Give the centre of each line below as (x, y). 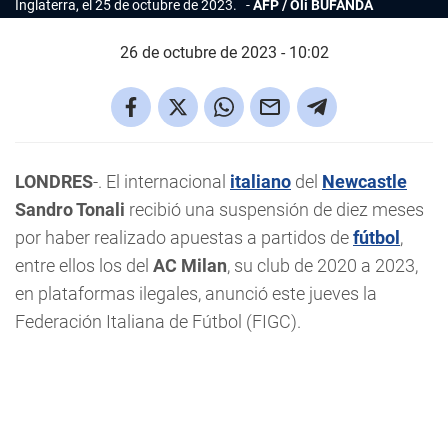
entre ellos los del (84, 265)
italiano (260, 181)
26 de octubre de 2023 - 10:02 (224, 52)
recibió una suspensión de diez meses (276, 209)
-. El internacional (161, 181)
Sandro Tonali (72, 209)
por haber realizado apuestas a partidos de (184, 237)
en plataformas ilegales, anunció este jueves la (196, 293)
